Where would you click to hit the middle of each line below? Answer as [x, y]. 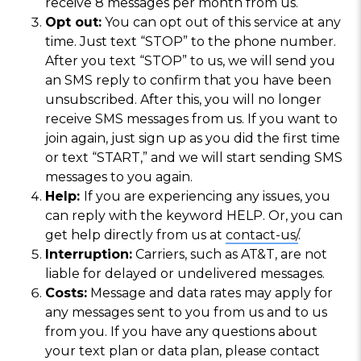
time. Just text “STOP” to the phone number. [191, 41]
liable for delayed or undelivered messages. [185, 273]
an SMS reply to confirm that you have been [188, 80]
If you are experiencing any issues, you [207, 196]
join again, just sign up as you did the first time [193, 138]
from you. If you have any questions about [181, 331]
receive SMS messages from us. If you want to [191, 118]
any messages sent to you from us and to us [186, 312]
